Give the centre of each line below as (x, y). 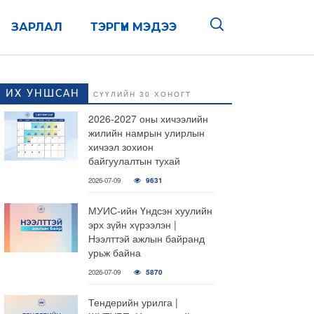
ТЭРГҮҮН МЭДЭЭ (134, 27)
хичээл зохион (121, 146)
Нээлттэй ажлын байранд (146, 238)
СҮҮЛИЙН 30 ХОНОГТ (142, 94)
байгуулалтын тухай (134, 161)
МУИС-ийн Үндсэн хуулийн (150, 210)
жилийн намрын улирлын (146, 132)
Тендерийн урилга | (133, 302)
